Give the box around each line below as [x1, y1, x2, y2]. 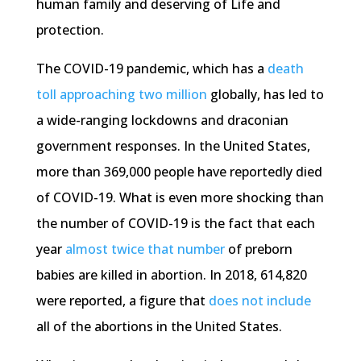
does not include [208, 292, 311, 310]
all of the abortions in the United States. [35, 317, 282, 336]
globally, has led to [206, 85, 324, 104]
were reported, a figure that [35, 292, 209, 310]
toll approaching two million [35, 85, 207, 104]
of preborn [224, 240, 293, 259]
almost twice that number [64, 240, 225, 259]
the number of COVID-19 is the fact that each [35, 214, 315, 233]
